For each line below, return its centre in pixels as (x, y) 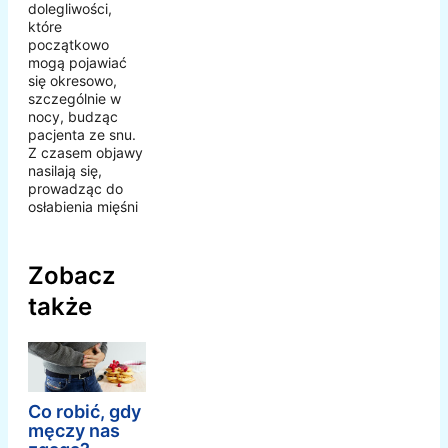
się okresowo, (72, 80)
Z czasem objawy (85, 152)
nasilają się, (65, 170)
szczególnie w (74, 98)
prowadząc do (75, 188)
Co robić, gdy (84, 412)
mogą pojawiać (77, 62)
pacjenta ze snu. (82, 134)
